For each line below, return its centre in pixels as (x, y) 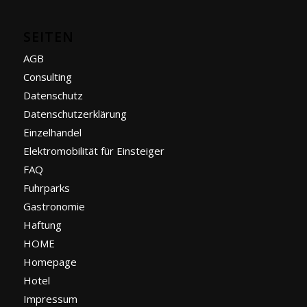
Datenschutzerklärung (75, 113)
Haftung (42, 224)
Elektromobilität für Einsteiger (94, 150)
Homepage (50, 261)
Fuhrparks (46, 187)
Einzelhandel (52, 132)
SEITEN (48, 36)
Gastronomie (54, 206)
